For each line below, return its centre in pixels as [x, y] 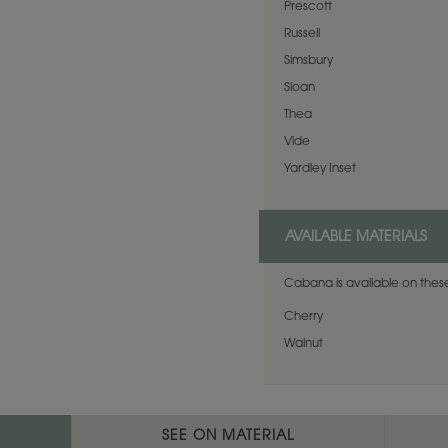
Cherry [303, 317]
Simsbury [308, 61]
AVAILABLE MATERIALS [356, 238]
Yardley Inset [320, 169]
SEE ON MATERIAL [228, 437]
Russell [302, 34]
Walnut [303, 344]
